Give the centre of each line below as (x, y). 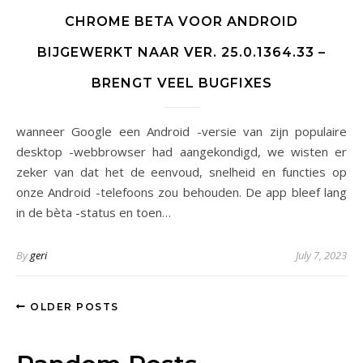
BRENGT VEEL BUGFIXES (181, 83)
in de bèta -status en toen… (94, 212)
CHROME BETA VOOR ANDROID (181, 21)
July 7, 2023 (321, 255)
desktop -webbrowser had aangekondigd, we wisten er (181, 152)
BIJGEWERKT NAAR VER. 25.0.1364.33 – (181, 52)
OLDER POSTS (73, 307)
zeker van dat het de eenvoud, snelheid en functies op (181, 172)
